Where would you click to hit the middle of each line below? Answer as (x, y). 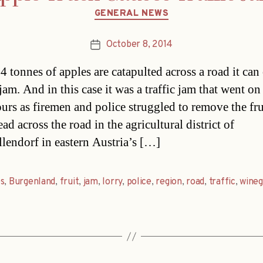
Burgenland (32, 182)
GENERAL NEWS (131, 14)
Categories (156, 8)
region (169, 182)
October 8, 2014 (139, 45)
